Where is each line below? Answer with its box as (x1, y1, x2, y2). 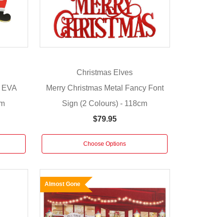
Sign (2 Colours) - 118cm (62, 99, 148, 108)
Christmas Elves (77, 68, 133, 77)
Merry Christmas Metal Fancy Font (46, 83, 164, 92)
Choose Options (83, 140, 126, 147)
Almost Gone (44, 180, 80, 187)
